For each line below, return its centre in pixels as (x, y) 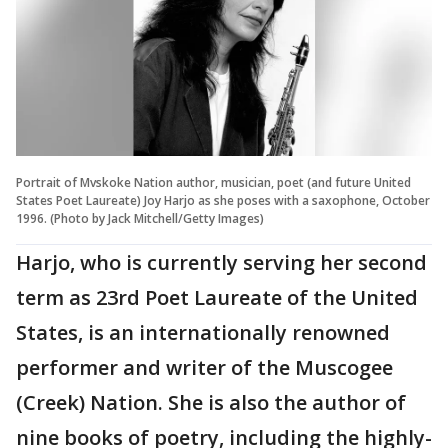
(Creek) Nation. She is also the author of (211, 402)
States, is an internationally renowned (203, 332)
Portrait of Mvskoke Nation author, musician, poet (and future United (213, 182)
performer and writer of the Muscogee (204, 367)
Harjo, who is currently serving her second (221, 262)
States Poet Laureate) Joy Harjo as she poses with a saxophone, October (223, 200)
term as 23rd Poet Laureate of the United (217, 297)
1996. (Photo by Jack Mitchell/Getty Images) (140, 218)
